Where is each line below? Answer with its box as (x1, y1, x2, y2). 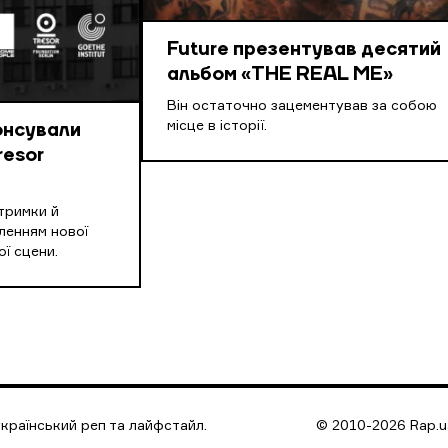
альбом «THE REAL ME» (167, 65, 394, 86)
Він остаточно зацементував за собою (167, 99, 438, 114)
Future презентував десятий (167, 40, 442, 61)
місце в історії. (167, 119, 268, 134)
